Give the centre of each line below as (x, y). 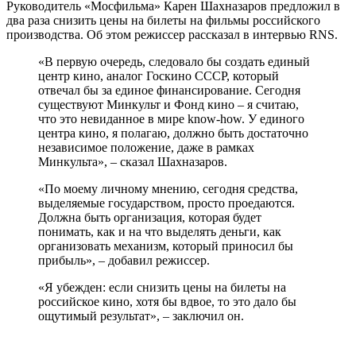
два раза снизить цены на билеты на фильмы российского (163, 20)
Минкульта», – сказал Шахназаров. (133, 161)
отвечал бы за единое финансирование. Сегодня (169, 90)
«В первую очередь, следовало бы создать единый (174, 61)
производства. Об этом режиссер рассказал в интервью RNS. (172, 34)
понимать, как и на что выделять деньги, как (160, 231)
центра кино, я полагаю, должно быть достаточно (173, 133)
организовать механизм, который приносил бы (166, 246)
